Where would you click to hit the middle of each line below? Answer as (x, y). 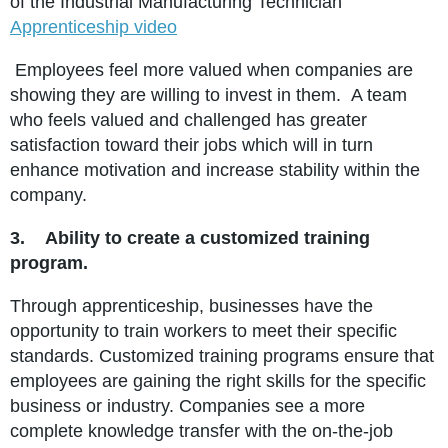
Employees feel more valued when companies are (211, 70)
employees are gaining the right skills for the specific (218, 381)
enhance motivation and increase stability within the (215, 170)
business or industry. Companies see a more (187, 406)
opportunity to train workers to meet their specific (203, 331)
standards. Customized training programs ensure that (222, 356)
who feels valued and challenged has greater (188, 120)
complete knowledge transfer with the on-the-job (201, 431)
